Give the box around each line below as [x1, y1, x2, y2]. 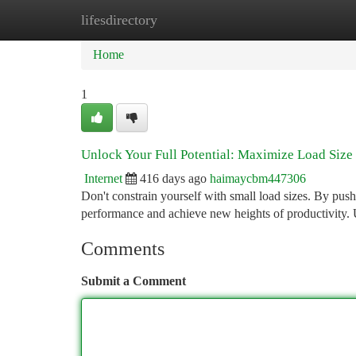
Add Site [273, 13, 318, 26]
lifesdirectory [81, 12, 157, 28]
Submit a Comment [81, 274, 186, 288]
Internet [84, 172, 122, 185]
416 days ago [140, 172, 207, 185]
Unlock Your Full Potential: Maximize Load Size [81, 147, 353, 162]
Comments [81, 238, 164, 259]
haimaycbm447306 [210, 172, 306, 185]
